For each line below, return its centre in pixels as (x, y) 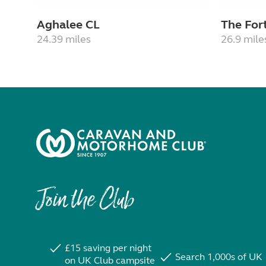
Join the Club (85, 202)
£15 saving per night (108, 248)
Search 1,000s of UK (218, 257)
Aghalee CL (68, 25)
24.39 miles (64, 39)
